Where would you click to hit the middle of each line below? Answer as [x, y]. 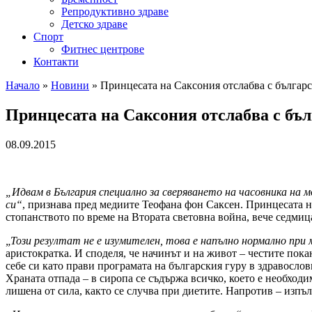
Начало [23, 85]
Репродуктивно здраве [115, 11]
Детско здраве [94, 24]
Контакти [56, 62]
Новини [70, 85]
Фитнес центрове [103, 49]
